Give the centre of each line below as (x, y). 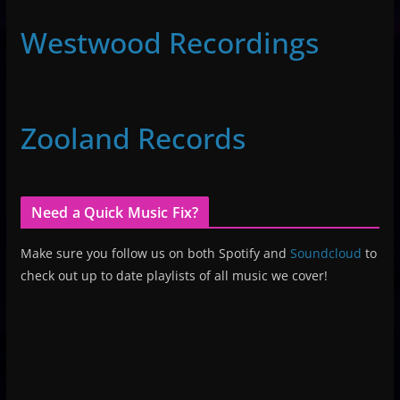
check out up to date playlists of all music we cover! (174, 275)
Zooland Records (133, 137)
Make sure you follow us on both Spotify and (155, 253)
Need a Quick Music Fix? (115, 212)
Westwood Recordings (169, 42)
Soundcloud (325, 253)
